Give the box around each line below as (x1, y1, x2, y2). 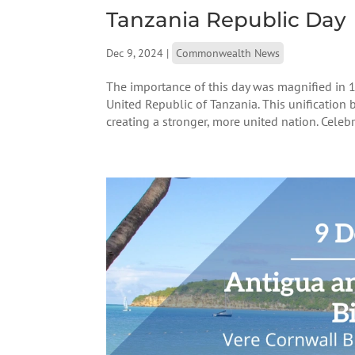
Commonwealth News (176, 45, 281, 60)
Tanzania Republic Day (106, 6, 347, 32)
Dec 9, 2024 (106, 45, 164, 60)
